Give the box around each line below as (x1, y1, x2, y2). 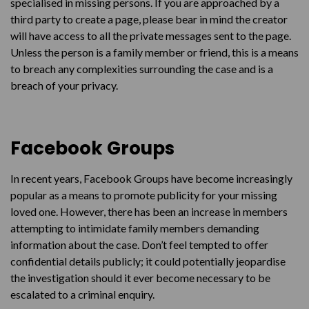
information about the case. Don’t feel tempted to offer (10, 238, 268, 251)
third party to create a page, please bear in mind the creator (10, 12, 288, 26)
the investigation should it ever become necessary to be (10, 271, 270, 284)
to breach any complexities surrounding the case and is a (10, 62, 273, 75)
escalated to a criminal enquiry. (10, 288, 154, 301)
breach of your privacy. (10, 79, 118, 92)
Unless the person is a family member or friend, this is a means (10, 46, 299, 59)
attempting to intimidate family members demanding (10, 221, 259, 235)
